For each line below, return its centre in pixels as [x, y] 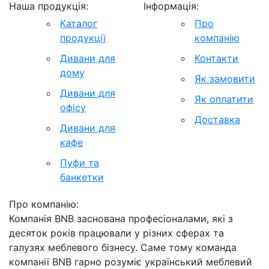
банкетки [82, 177]
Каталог [79, 23]
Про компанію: [44, 204]
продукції [83, 38]
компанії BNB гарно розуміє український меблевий [131, 262]
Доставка [217, 119]
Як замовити [225, 79]
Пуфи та [80, 163]
